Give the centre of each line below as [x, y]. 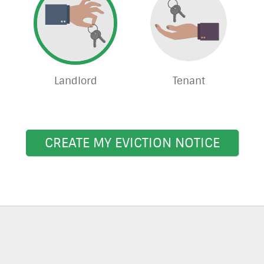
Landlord [75, 80]
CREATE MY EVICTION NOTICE [132, 143]
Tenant [189, 80]
